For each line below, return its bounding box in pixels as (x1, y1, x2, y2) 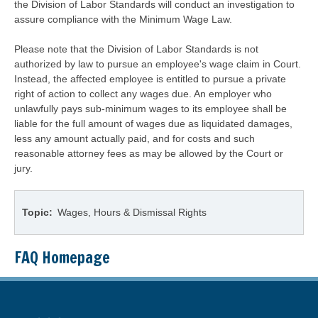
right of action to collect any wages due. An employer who (14, 88, 272, 99)
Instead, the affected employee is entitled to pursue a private (14, 73, 286, 84)
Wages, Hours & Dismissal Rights (57, 207, 207, 218)
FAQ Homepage (14, 246, 110, 268)
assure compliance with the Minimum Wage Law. (14, 13, 232, 25)
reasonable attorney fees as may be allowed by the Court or (14, 148, 283, 159)
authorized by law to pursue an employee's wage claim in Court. (14, 58, 301, 70)
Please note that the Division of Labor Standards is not (14, 43, 258, 55)
